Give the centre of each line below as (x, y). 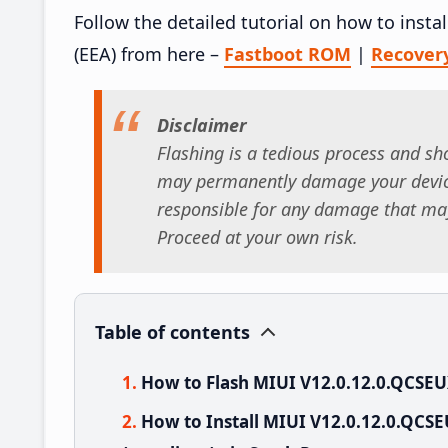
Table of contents (172, 331)
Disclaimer (202, 125)
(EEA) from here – (149, 53)
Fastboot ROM (287, 53)
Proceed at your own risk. (257, 237)
